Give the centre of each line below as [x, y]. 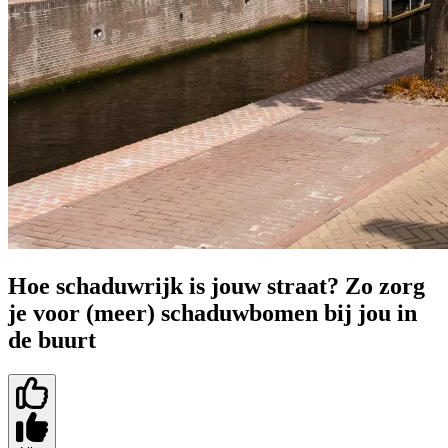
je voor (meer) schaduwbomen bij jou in [212, 313]
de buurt [52, 340]
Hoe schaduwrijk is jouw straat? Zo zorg [216, 286]
